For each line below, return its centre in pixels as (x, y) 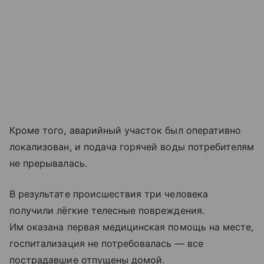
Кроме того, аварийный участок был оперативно (126, 130)
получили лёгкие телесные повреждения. (107, 210)
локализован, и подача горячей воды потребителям (132, 146)
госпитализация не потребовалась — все (106, 243)
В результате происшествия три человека (109, 194)
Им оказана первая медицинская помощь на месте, (132, 227)
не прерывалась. (48, 163)
